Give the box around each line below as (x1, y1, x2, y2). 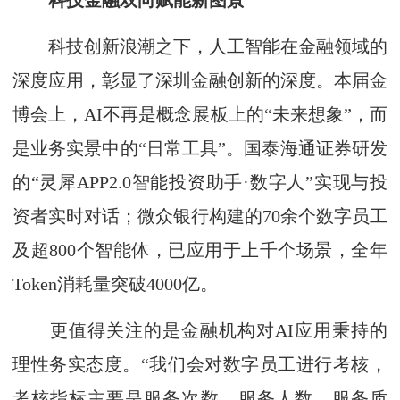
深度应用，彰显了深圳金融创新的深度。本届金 (12, 71, 387, 90)
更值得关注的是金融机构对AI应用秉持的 (12, 321, 387, 340)
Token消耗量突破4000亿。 (12, 274, 218, 294)
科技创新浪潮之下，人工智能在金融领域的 (12, 37, 387, 56)
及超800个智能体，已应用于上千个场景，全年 (12, 240, 387, 260)
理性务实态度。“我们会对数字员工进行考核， (12, 354, 387, 374)
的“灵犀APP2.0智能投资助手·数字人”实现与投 (12, 172, 387, 192)
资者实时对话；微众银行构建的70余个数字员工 (12, 206, 387, 226)
